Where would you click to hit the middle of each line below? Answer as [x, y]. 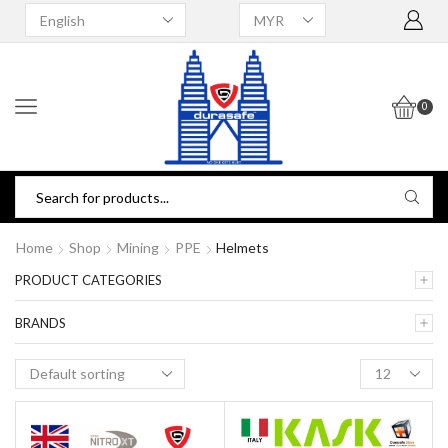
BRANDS [40, 323]
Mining [138, 248]
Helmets [242, 248]
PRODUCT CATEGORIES [88, 280]
